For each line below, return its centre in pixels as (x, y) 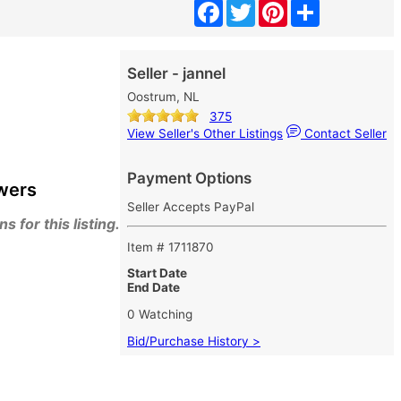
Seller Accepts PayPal (191, 206)
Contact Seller (344, 133)
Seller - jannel (176, 73)
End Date (154, 288)
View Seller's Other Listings (205, 133)
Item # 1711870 (171, 247)
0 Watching (160, 314)
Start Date (157, 273)
